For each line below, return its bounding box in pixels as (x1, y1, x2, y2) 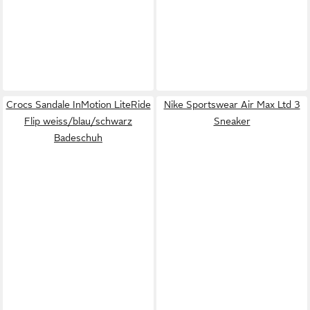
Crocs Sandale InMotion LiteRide (6, 99, 151, 110)
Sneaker (213, 116, 250, 127)
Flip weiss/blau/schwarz (24, 116, 132, 127)
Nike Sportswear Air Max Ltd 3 (163, 99, 300, 110)
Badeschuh (54, 132, 102, 143)
